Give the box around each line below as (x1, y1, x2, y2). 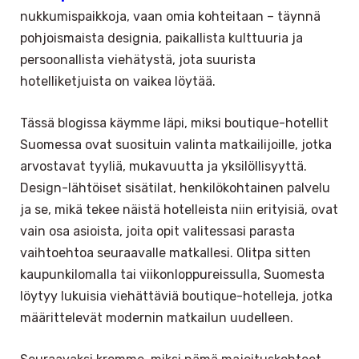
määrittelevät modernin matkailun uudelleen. (20, 310, 293, 326)
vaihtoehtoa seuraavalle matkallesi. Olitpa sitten (20, 245, 311, 261)
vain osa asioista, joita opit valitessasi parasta (20, 224, 295, 240)
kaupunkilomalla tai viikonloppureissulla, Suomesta (20, 267, 325, 283)
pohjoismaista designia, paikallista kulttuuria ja (20, 30, 303, 46)
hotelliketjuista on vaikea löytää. (20, 74, 216, 90)
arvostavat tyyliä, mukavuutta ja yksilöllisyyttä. (20, 159, 307, 175)
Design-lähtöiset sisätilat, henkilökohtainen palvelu (20, 180, 330, 196)
